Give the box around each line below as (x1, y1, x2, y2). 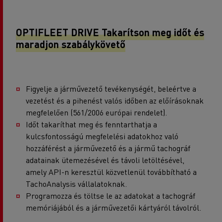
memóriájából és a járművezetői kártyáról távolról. (26, 202, 201, 213)
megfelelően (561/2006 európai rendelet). (26, 107, 167, 118)
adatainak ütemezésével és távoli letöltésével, (26, 155, 184, 166)
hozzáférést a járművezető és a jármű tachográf (26, 143, 190, 154)
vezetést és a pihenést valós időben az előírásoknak (26, 95, 204, 106)
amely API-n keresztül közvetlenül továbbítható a (26, 166, 197, 177)
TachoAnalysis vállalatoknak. (26, 178, 127, 189)
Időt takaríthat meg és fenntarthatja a (26, 119, 157, 130)
